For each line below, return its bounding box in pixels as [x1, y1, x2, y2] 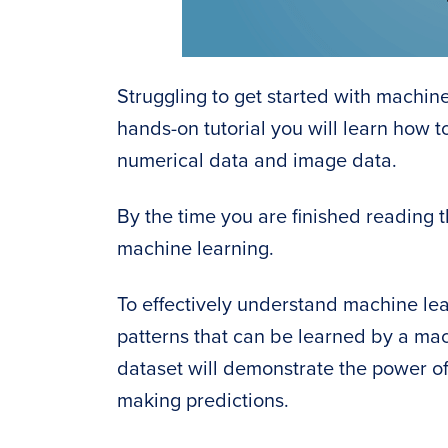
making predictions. [117, 389, 289, 413]
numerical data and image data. [117, 149, 397, 173]
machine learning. [117, 237, 274, 261]
